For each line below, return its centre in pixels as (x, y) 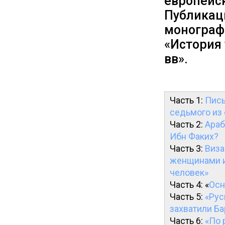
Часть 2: (187, 124)
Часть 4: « (189, 185)
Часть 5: (187, 197)
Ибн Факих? (194, 136)
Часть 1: (187, 100)
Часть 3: (187, 148)
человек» (189, 173)
